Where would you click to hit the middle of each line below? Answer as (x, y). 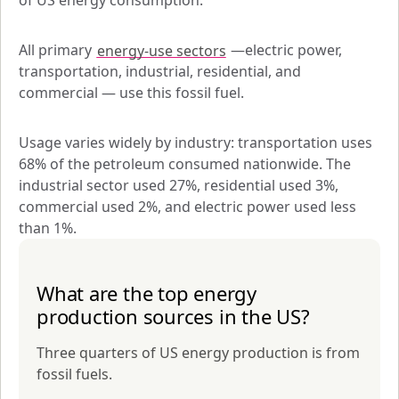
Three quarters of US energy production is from (198, 353)
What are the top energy (147, 293)
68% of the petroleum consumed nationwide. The (185, 164)
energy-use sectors (161, 50)
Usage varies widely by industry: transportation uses (195, 143)
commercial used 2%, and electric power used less (187, 207)
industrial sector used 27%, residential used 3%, (179, 186)
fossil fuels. (74, 375)
